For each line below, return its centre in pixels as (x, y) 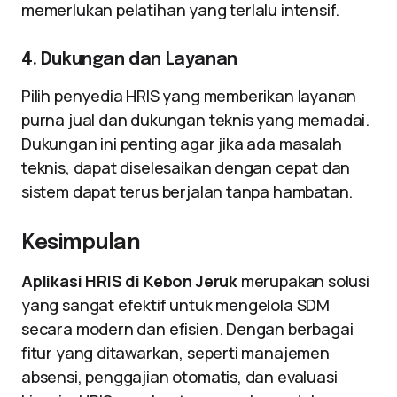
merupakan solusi (303, 281)
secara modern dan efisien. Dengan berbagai (187, 329)
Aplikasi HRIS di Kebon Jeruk (129, 281)
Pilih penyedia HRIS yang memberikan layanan (189, 96)
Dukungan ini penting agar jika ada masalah (182, 144)
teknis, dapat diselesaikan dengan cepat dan (186, 167)
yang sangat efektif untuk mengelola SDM (175, 305)
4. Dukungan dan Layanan (129, 60)
